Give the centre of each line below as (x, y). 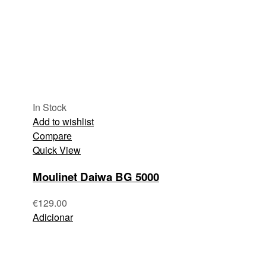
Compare (52, 135)
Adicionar (53, 217)
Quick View (57, 150)
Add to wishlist (63, 121)
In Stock (50, 107)
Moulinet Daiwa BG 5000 (96, 176)
